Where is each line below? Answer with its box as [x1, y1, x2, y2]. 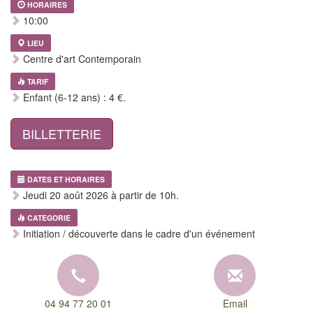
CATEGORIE [27, 212, 71, 224]
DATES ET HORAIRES [27, 174, 105, 185]
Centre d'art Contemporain [20, 52, 141, 66]
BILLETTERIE [22, 124, 101, 143]
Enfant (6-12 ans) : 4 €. [20, 90, 126, 105]
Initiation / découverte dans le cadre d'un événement [20, 226, 255, 241]
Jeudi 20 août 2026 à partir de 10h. [20, 188, 179, 203]
